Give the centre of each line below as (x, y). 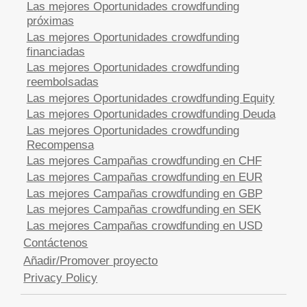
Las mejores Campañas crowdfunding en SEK (144, 209)
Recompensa (60, 144)
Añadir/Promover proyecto (91, 260)
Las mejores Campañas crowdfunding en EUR (144, 177)
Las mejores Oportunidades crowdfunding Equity (150, 98)
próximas (50, 20)
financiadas (56, 51)
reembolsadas (62, 82)
